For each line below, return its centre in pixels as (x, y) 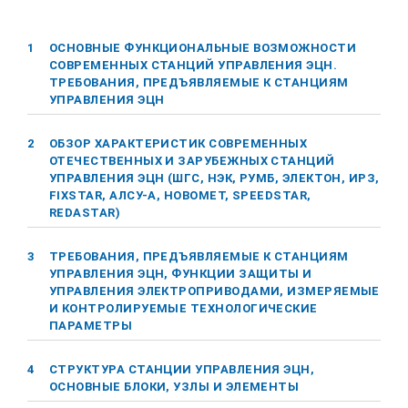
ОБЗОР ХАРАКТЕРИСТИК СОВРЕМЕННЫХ (178, 143)
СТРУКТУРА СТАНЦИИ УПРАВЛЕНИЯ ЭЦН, (182, 369)
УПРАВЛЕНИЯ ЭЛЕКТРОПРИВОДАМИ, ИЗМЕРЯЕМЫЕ (214, 291)
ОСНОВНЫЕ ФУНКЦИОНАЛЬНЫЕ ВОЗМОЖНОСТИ (203, 48)
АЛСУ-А (133, 195)
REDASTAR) (85, 213)
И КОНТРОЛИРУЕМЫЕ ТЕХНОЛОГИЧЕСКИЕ (184, 308)
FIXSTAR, (80, 195)
